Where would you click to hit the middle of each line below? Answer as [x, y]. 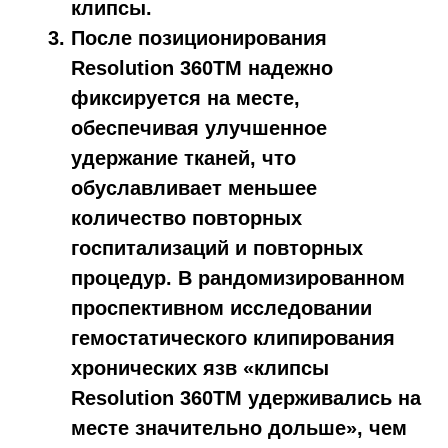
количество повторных [186, 217]
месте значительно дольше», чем [239, 427]
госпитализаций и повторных [217, 247]
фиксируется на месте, [185, 97]
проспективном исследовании [221, 307]
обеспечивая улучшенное [199, 127]
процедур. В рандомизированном [238, 277]
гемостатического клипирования [233, 337]
